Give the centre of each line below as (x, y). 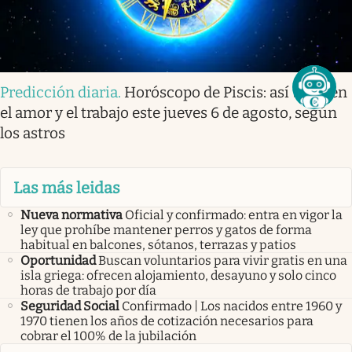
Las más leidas (67, 187)
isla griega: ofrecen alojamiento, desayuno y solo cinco (178, 275)
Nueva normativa (71, 214)
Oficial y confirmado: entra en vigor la (234, 214)
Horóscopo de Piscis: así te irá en (236, 93)
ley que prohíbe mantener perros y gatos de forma (166, 229)
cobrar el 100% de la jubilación (108, 335)
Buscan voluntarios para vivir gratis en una (223, 260)
